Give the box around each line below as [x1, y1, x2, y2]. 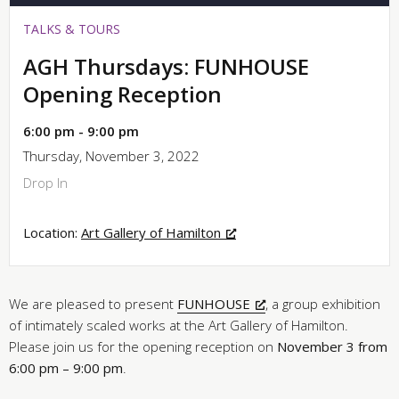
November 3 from [277, 337, 387, 355]
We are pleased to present [9, 294, 177, 313]
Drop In [23, 173, 68, 191]
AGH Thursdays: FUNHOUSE [23, 51, 309, 81]
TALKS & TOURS [23, 20, 120, 37]
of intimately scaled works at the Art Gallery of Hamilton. [9, 315, 348, 334]
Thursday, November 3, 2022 [23, 146, 199, 165]
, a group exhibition [265, 294, 380, 313]
